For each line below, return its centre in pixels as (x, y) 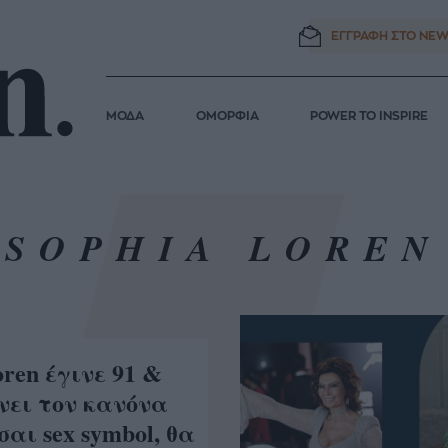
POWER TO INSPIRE (369, 116)
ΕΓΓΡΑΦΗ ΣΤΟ (374, 35)
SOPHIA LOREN (224, 247)
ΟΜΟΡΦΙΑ (227, 116)
